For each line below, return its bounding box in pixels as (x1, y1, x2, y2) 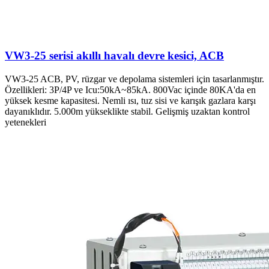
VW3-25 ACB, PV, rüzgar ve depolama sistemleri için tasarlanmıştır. (5, 73, 264, 84)
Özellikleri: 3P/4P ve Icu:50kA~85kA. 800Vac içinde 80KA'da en (5, 84, 256, 95)
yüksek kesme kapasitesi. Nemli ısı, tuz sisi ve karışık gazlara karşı (5, 95, 256, 106)
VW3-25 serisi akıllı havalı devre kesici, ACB (5, 49, 224, 62)
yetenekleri (5, 116, 46, 127)
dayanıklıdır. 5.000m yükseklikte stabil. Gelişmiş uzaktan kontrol (5, 106, 250, 116)
